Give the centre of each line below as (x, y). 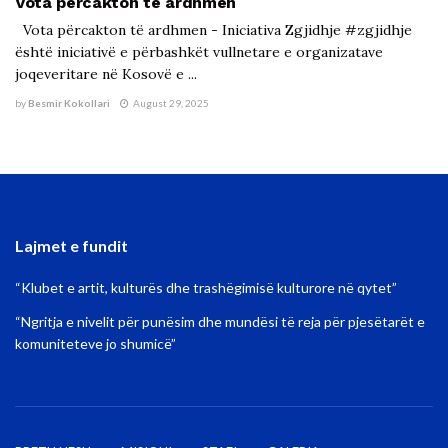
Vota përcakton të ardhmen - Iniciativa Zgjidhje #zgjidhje (213, 29)
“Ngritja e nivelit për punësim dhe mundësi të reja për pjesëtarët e (220, 321)
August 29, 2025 (170, 102)
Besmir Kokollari (69, 102)
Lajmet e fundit (71, 245)
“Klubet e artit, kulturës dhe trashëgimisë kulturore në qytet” (206, 287)
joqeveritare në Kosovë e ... (106, 73)
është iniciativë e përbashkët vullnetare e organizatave (199, 51)
